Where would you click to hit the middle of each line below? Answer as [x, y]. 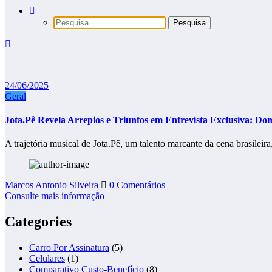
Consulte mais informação [55, 196]
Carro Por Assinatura [69, 247]
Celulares [47, 258]
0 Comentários [137, 185]
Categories [38, 222]
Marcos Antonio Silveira [52, 185]
